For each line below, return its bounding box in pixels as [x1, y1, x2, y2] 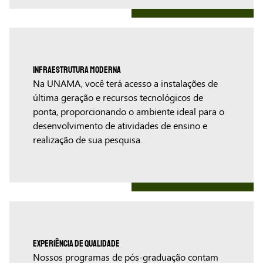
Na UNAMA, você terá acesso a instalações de [33, 78, 218, 90]
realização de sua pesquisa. [33, 134, 142, 146]
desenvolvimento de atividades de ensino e [33, 120, 207, 132]
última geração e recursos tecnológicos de [33, 92, 203, 104]
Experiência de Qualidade [33, 239, 120, 249]
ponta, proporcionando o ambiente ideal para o [33, 106, 224, 118]
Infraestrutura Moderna [33, 65, 121, 75]
